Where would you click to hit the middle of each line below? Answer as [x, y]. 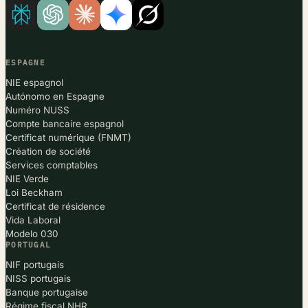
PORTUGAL [29, 244]
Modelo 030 [32, 233]
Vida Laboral [33, 220]
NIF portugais [35, 264]
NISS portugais [38, 278]
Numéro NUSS [37, 110]
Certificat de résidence [55, 206]
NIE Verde [27, 178]
